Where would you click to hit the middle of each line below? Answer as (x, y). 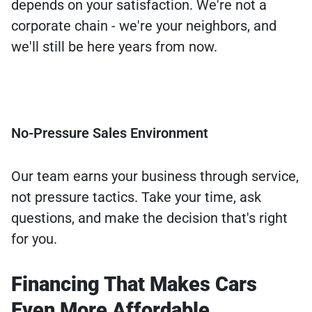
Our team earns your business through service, (155, 177)
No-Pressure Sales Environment (110, 133)
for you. (34, 239)
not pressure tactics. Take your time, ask (136, 197)
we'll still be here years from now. (114, 47)
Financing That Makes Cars (134, 284)
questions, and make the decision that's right (149, 218)
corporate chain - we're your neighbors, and (144, 26)
